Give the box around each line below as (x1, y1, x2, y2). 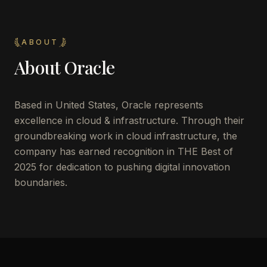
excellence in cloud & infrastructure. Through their (14, 114, 244, 126)
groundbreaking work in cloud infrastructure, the (14, 130, 237, 142)
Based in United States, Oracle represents (14, 99, 203, 111)
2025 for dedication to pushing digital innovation (14, 161, 230, 173)
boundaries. (14, 176, 67, 188)
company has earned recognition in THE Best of (14, 145, 233, 157)
